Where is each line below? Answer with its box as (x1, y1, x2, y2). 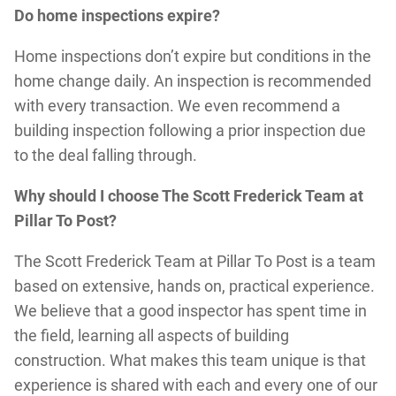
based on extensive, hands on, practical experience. (13, 276, 375, 295)
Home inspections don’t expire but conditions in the (13, 46, 371, 65)
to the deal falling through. (13, 145, 197, 164)
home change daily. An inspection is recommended (13, 71, 371, 90)
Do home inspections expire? (13, 5, 220, 25)
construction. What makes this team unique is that (13, 350, 366, 369)
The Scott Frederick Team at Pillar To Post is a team (13, 251, 376, 270)
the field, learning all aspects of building (13, 325, 289, 345)
